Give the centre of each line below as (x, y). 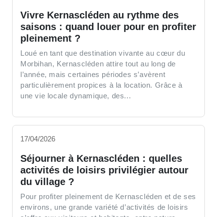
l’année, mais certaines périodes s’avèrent (93, 74)
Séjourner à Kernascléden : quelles (101, 158)
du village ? (47, 181)
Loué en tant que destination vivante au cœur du (103, 53)
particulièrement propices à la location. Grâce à (101, 85)
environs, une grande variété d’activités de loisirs (104, 207)
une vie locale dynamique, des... (76, 95)
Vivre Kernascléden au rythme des (100, 15)
